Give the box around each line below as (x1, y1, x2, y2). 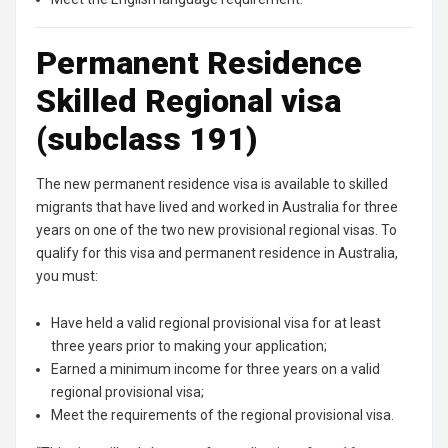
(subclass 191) (36, 120, 258, 158)
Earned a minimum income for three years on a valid (51, 361, 380, 377)
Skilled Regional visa (36, 82, 341, 120)
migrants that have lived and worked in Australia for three (36, 199, 398, 215)
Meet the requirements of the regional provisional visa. (51, 407, 394, 423)
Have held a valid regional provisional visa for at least (51, 315, 381, 331)
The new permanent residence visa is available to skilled (36, 176, 388, 192)
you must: (36, 268, 98, 284)
